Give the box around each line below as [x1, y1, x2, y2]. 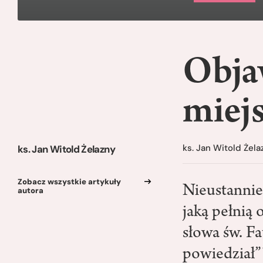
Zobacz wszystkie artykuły [18, 176, 121, 187]
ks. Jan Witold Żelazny [18, 143, 115, 156]
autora [18, 185, 43, 195]
